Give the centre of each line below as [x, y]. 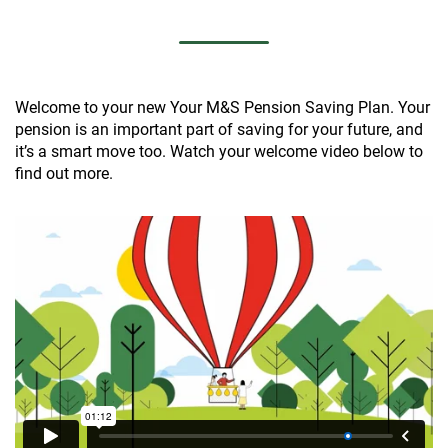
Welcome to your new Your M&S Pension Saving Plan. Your [222, 107]
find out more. [64, 173]
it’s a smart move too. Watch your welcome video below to [219, 151]
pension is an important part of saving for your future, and [219, 129]
